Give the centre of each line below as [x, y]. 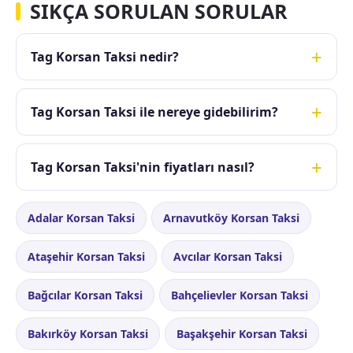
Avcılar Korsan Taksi [228, 256]
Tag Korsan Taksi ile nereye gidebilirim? [154, 112]
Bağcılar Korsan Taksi [85, 295]
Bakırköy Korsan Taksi [88, 334]
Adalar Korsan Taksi [81, 218]
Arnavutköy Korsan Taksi [231, 218]
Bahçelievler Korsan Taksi [240, 295]
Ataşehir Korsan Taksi [86, 256]
